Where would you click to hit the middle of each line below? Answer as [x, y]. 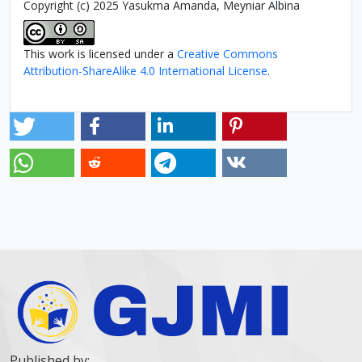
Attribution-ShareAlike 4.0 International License [145, 70]
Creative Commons [227, 53]
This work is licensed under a [100, 53]
